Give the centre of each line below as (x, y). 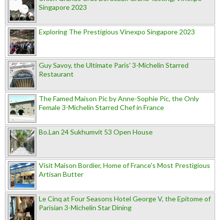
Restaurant (56, 74)
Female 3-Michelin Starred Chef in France (101, 107)
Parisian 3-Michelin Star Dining (85, 207)
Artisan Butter (61, 174)
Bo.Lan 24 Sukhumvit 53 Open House (96, 132)
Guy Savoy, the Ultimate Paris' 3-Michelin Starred (114, 65)
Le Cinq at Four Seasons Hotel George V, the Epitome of (125, 198)
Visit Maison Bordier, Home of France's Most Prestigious (124, 165)
